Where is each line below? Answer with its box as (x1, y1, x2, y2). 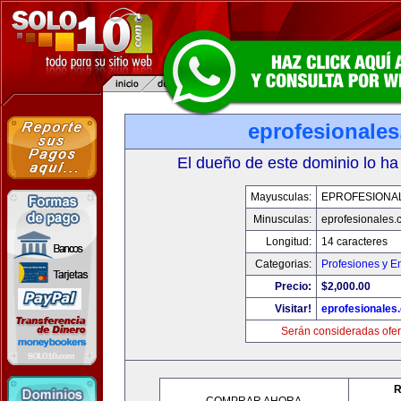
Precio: (274, 280, 311, 293)
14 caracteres (320, 235, 388, 248)
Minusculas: (252, 213, 311, 226)
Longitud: (265, 235, 311, 248)
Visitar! (274, 303, 311, 315)
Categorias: (254, 258, 311, 270)
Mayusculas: (250, 191, 311, 203)
